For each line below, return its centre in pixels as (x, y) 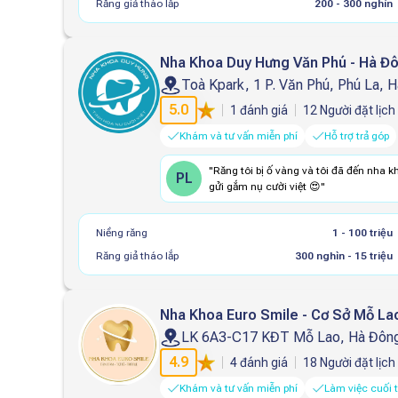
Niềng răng (122, 233)
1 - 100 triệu (363, 233)
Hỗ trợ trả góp (357, 136)
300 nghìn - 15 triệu (344, 256)
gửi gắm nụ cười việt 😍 (265, 187)
